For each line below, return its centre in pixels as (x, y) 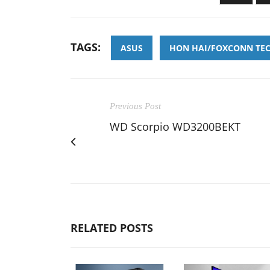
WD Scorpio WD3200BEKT (175, 127)
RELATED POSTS (112, 228)
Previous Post (135, 106)
